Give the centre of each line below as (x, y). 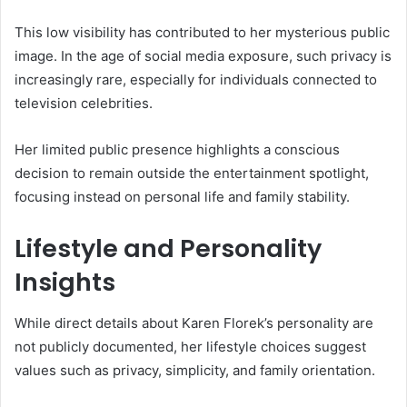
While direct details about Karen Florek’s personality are (194, 323)
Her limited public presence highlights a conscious (177, 150)
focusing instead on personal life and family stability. (182, 197)
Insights (65, 283)
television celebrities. (84, 104)
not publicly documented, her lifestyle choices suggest (190, 346)
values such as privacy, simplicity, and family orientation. (195, 370)
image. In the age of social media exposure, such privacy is (203, 56)
